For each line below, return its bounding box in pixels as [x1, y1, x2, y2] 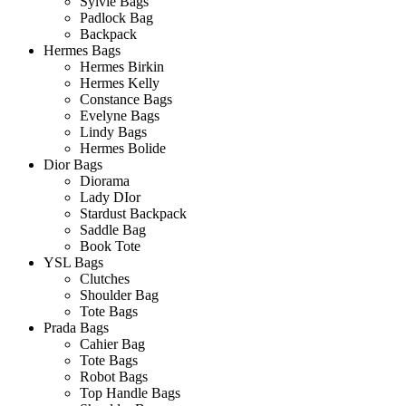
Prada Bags [43, 320, 109, 335]
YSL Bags [43, 255, 103, 270]
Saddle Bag [80, 222, 146, 237]
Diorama [80, 173, 130, 188]
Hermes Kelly [80, 75, 159, 91]
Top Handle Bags [80, 385, 180, 401]
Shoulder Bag [80, 287, 159, 303]
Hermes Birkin [80, 59, 164, 74]
